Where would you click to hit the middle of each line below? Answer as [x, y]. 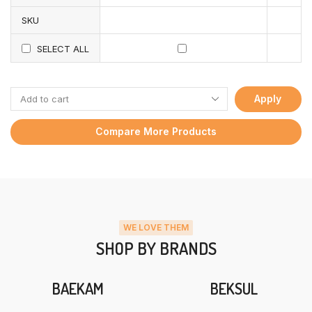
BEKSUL [234, 289]
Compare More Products [156, 132]
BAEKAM [78, 289]
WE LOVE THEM [156, 228]
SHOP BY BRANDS [156, 249]
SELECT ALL [63, 48]
